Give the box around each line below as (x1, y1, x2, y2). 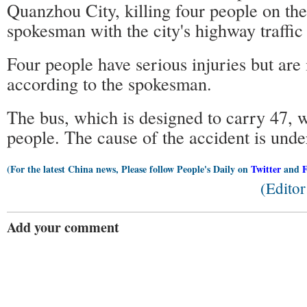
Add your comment (7, 217, 119, 237)
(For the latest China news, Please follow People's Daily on (7, 162, 251, 176)
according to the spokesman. (7, 71, 212, 95)
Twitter (251, 162, 281, 176)
